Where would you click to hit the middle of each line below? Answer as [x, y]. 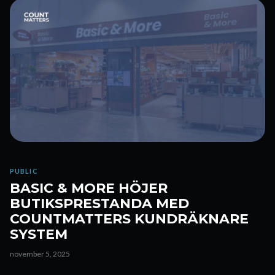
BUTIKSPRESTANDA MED [99, 203]
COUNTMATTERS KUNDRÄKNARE [129, 219]
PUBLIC [24, 171]
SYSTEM [39, 234]
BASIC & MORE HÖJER [89, 188]
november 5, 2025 [40, 254]
